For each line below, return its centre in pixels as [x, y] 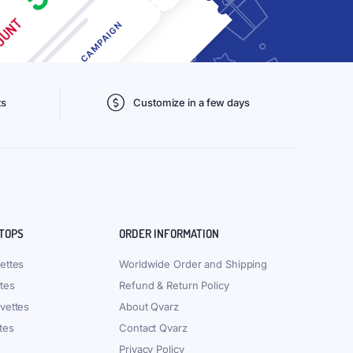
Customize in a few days [191, 102]
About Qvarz [149, 307]
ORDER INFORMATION [169, 234]
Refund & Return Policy [174, 285]
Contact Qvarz [153, 328]
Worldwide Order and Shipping [193, 264]
